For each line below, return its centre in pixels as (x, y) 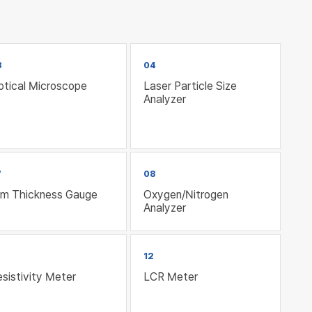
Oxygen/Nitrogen (186, 195)
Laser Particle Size (190, 86)
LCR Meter (170, 277)
